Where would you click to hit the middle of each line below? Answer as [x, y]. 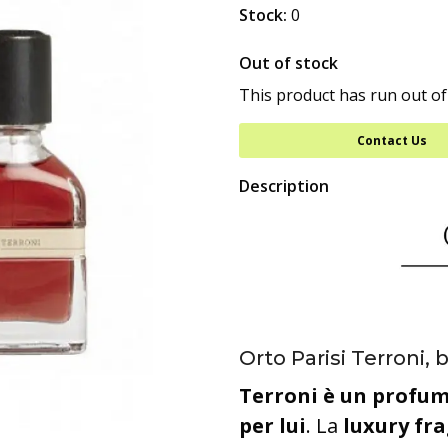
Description [284, 186]
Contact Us [391, 140]
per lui [272, 425]
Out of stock [288, 63]
